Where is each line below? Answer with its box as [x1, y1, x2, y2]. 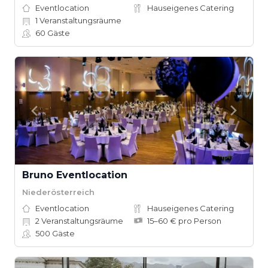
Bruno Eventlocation [22, 169, 127, 181]
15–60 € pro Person [147, 216, 221, 226]
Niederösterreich [22, 187, 95, 197]
